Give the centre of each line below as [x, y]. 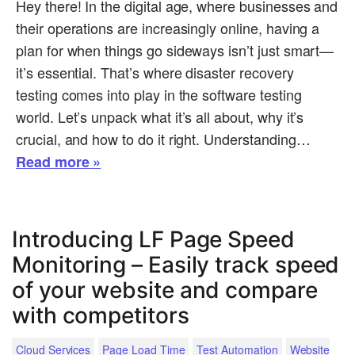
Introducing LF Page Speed [153, 240]
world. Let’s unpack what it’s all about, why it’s [160, 117]
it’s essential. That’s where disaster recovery [155, 73]
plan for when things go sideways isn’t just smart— [175, 50]
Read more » [59, 162]
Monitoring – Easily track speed [176, 265]
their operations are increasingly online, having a [168, 28]
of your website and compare [165, 290]
